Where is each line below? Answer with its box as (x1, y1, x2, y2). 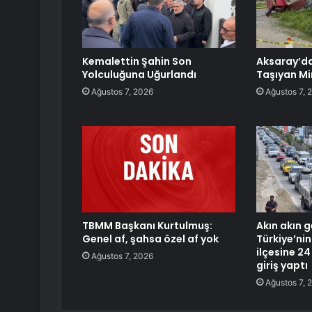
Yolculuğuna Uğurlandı (82, 68, 196, 82)
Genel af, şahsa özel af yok (82, 232, 219, 247)
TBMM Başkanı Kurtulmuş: (82, 219, 212, 233)
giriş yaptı (256, 258, 308, 273)
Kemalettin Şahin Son (82, 54, 192, 69)
